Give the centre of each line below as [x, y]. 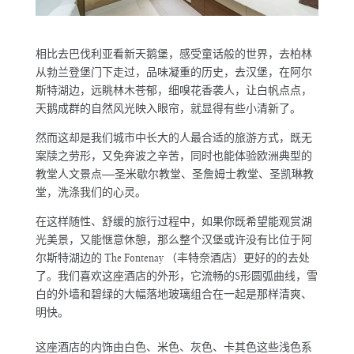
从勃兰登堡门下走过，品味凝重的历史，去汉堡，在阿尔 [173, 72]
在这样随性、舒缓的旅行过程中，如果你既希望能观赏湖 [173, 222]
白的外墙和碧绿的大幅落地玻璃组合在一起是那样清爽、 [173, 294]
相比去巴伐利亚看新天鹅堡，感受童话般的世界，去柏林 [173, 54]
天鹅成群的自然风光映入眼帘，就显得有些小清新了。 [168, 109]
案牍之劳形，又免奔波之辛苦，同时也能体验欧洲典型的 [173, 156]
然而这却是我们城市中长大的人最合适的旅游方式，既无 [173, 138]
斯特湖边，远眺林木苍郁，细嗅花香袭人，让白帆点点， [173, 90]
